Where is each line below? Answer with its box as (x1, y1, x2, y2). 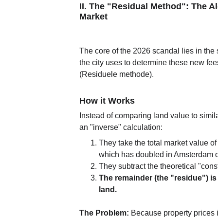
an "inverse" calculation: (79, 123, 163, 131)
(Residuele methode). (79, 70, 154, 78)
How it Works (79, 96, 135, 106)
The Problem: (79, 209, 129, 217)
